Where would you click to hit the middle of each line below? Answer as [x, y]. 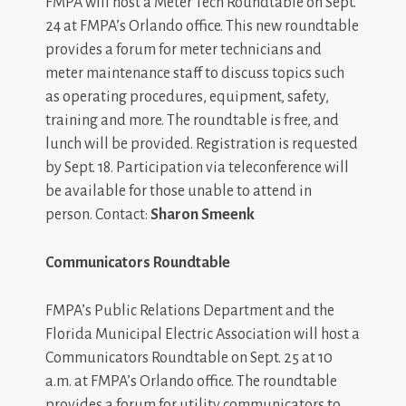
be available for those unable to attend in [179, 191]
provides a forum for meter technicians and [184, 49]
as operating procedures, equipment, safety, [187, 97]
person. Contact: [98, 214]
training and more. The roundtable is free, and [192, 120]
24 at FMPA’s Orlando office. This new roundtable [202, 26]
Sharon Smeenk [203, 214]
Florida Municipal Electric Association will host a [203, 334]
